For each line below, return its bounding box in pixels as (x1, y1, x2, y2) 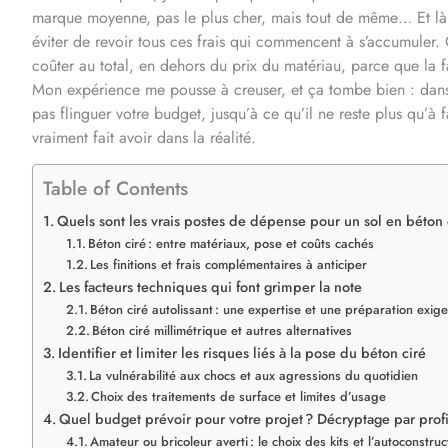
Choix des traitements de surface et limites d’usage (91, 386, 387, 406)
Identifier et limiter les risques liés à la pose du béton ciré (57, 342, 426, 363)
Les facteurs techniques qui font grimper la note (58, 276, 362, 297)
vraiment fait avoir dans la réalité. (32, 125, 256, 149)
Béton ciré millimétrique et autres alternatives (92, 320, 353, 340)
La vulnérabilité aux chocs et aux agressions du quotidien (89, 365, 419, 385)
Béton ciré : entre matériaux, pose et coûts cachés (88, 233, 375, 253)
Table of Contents (43, 173, 188, 202)
